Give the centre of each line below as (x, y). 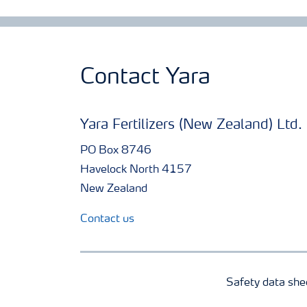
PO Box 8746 (116, 150)
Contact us (107, 219)
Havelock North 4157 (136, 170)
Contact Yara (145, 78)
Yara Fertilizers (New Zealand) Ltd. (191, 125)
